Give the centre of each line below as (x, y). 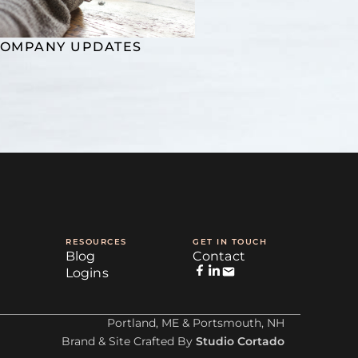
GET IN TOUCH (230, 241)
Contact (219, 256)
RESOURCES (96, 241)
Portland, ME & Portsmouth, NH (196, 323)
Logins (87, 272)
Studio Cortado (240, 342)
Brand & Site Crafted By (129, 342)
